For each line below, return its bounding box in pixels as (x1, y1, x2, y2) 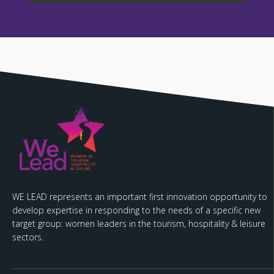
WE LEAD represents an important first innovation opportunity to (12, 191, 267, 203)
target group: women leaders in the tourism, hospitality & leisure (12, 218, 265, 230)
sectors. (12, 231, 43, 243)
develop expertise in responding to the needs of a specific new (12, 204, 261, 217)
